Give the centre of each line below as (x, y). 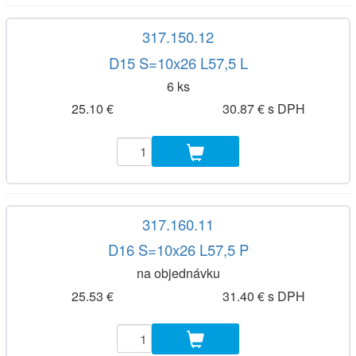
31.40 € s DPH (263, 296)
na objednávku (178, 273)
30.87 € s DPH (263, 109)
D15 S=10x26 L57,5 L (178, 62)
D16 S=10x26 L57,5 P (178, 250)
